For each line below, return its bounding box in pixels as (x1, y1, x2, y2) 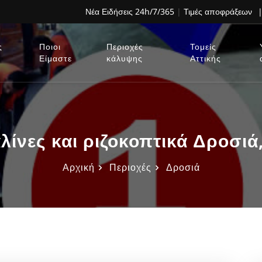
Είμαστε (39, 53, 72, 64)
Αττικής (189, 53, 221, 64)
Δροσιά (166, 160, 200, 174)
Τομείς (189, 41, 216, 52)
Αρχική (62, 160, 95, 174)
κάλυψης (106, 53, 143, 64)
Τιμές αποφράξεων (184, 6, 252, 17)
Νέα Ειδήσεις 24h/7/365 (85, 6, 174, 17)
